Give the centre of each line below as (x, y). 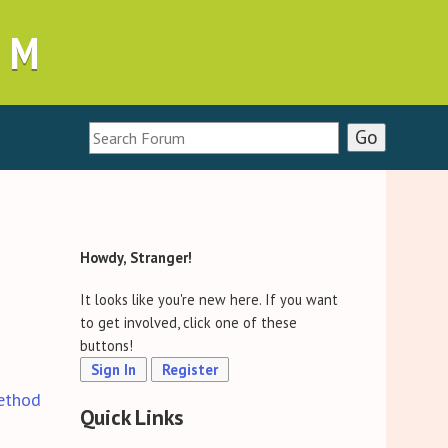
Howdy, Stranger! (136, 258)
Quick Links (132, 416)
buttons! (107, 346)
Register (190, 370)
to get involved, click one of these (189, 323)
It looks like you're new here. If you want (209, 300)
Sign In (114, 370)
